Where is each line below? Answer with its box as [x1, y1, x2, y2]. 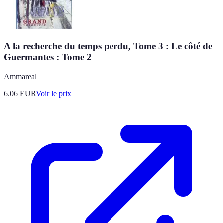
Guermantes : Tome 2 [4, 52, 92, 63]
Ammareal [4, 72, 37, 81]
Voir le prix [36, 89, 71, 98]
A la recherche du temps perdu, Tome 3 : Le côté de [4, 41, 212, 52]
